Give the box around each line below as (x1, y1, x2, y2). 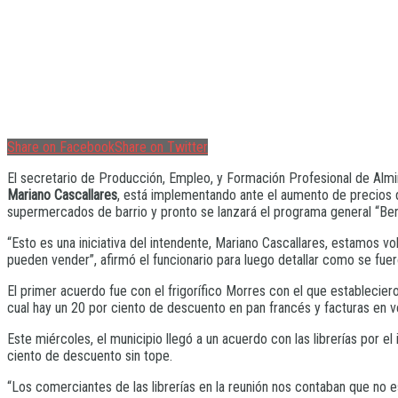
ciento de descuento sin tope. (7, 346, 172, 364)
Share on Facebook (7, 138, 115, 155)
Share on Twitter (115, 138, 208, 155)
